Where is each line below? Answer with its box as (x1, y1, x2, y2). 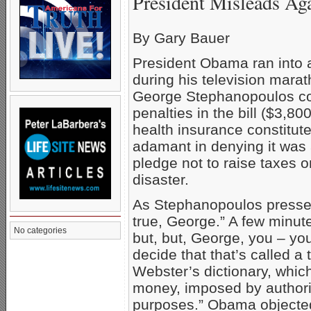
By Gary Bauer (133, 30, 230, 47)
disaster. (133, 171, 189, 188)
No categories (14, 226, 67, 235)
